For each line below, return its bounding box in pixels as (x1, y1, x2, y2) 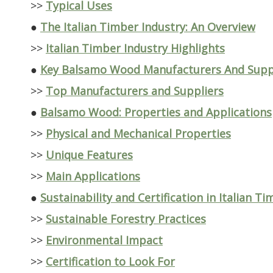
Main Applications (46, 169, 140, 184)
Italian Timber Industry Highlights (46, 41, 225, 56)
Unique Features (46, 147, 133, 163)
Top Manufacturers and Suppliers (46, 83, 224, 99)
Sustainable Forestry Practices (46, 211, 206, 227)
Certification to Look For (46, 254, 175, 269)
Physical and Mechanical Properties (46, 126, 231, 141)
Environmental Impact (46, 233, 163, 248)
